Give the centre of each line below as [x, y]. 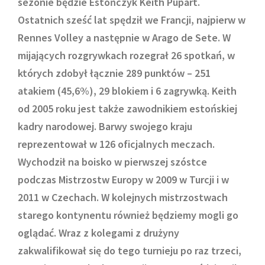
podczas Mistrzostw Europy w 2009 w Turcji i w [123, 180]
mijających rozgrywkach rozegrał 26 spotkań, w [126, 55]
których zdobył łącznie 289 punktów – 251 [114, 73]
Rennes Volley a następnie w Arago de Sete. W [124, 38]
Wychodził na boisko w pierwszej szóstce [112, 162]
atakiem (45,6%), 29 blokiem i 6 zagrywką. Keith [127, 91]
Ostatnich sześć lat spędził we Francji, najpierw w [132, 20]
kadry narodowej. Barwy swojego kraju [105, 126]
